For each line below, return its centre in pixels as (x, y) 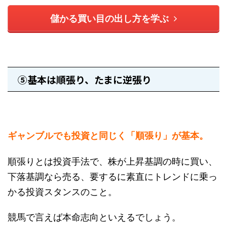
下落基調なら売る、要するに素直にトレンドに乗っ (112, 176)
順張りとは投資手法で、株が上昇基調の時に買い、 (112, 161)
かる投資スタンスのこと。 (62, 191)
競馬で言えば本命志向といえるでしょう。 (94, 217)
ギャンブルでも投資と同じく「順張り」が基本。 (108, 136)
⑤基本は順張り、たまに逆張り (85, 80)
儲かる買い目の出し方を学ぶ (109, 18)
